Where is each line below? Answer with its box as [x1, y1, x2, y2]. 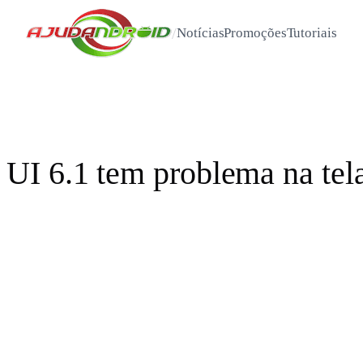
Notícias [177, 25, 224, 41]
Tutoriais [286, 25, 337, 41]
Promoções [224, 25, 287, 41]
